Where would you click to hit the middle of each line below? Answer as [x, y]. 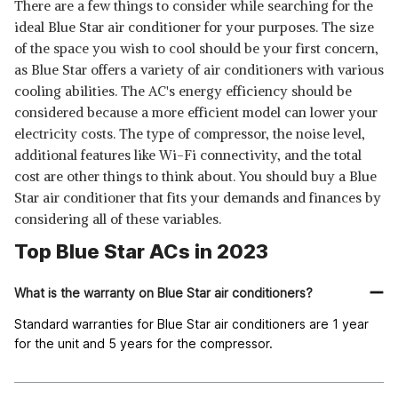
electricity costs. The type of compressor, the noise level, [190, 134]
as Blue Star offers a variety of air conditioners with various [199, 70]
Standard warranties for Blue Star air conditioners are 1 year [191, 324]
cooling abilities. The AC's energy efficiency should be [183, 91]
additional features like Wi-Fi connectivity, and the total [188, 155]
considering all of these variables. [118, 219]
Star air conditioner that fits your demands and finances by [198, 198]
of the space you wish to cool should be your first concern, [196, 48]
